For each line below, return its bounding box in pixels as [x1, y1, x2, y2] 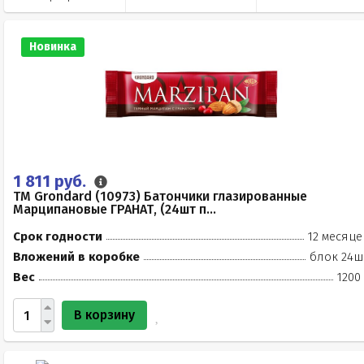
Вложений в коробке [13, 249, 140, 264]
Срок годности [13, 229, 102, 244]
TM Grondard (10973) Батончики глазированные [13, 188, 307, 204]
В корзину [74, 307, 135, 323]
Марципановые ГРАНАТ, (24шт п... [13, 201, 216, 217]
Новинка [29, 40, 76, 54]
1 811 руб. [13, 171, 90, 191]
